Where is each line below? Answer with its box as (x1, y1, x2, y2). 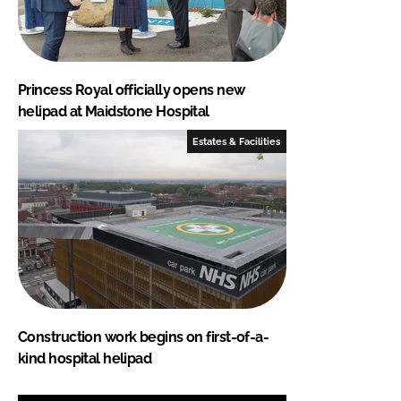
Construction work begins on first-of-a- (18, 328, 269, 346)
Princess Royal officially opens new (18, 81, 245, 98)
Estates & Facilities (192, 135, 281, 147)
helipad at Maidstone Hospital (18, 102, 209, 120)
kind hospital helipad (18, 349, 152, 367)
